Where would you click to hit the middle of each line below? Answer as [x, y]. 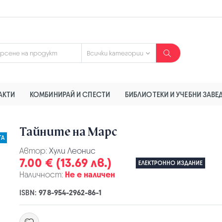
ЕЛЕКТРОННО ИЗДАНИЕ [171, 163]
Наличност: [41, 175]
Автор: [34, 151]
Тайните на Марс [68, 132]
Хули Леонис [72, 151]
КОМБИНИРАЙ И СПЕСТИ [70, 94]
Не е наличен [90, 175]
